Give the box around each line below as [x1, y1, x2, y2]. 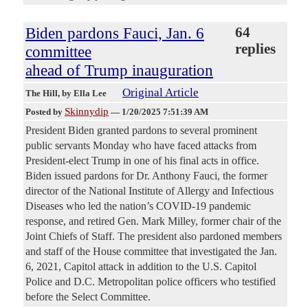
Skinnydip [65, 106, 109, 118]
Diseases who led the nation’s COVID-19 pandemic [25, 200, 251, 212]
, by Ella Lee [58, 88, 109, 99]
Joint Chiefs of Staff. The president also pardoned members [25, 230, 282, 243]
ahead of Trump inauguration [25, 61, 213, 80]
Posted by [25, 107, 65, 118]
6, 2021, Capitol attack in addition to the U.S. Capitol [25, 261, 256, 273]
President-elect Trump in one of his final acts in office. [25, 155, 259, 167]
